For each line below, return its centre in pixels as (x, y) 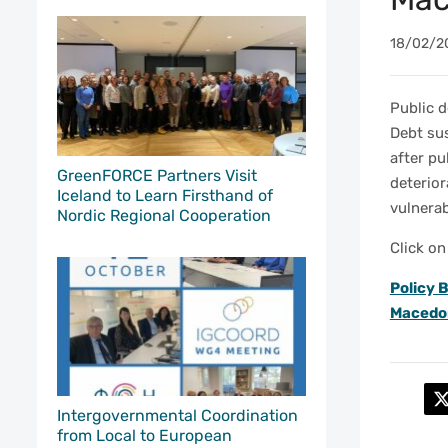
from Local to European (144, 436)
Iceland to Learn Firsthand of (165, 195)
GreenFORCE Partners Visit (157, 175)
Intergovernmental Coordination (177, 416)
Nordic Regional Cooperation (164, 215)
